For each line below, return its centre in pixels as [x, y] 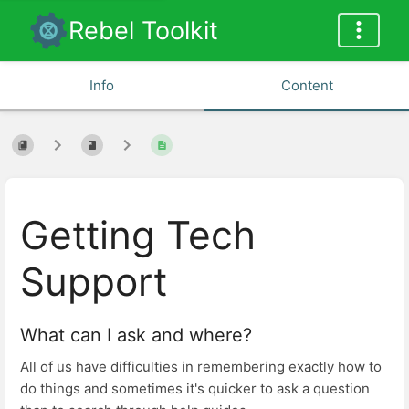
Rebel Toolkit [143, 31]
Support [94, 281]
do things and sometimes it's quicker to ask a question [195, 389]
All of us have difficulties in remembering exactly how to [201, 367]
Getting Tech [138, 235]
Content [307, 85]
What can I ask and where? [136, 336]
